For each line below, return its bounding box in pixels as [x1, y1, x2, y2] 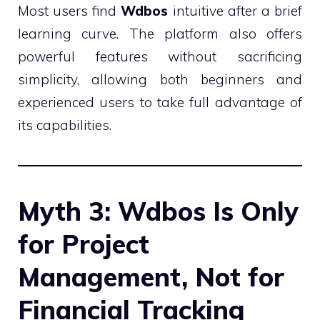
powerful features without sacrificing [18, 48, 302, 65]
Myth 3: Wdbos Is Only [18, 195, 299, 227]
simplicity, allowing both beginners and [18, 71, 302, 88]
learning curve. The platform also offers [18, 25, 302, 42]
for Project [18, 228, 149, 260]
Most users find [18, 2, 121, 19]
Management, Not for [18, 261, 284, 293]
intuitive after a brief [168, 2, 303, 19]
